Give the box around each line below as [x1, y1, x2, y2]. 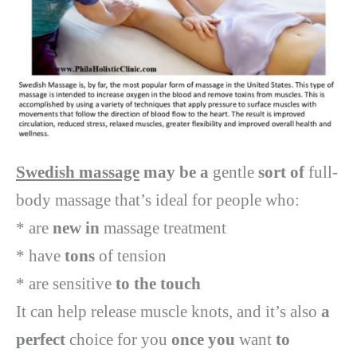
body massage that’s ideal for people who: [16, 190, 300, 210]
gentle [213, 162, 258, 182]
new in [53, 218, 104, 237]
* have [16, 245, 65, 265]
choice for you [69, 329, 171, 349]
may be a [143, 162, 213, 182]
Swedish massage [16, 162, 139, 182]
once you [171, 329, 239, 349]
